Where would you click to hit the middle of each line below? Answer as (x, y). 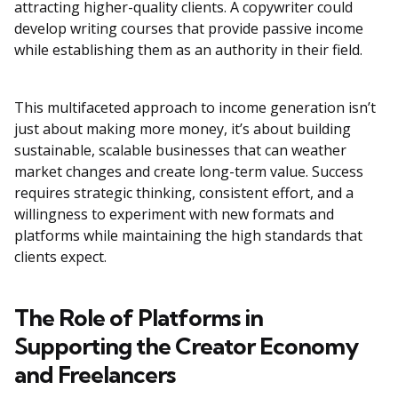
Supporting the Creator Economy (186, 346)
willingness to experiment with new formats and (174, 215)
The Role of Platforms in (139, 318)
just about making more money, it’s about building (183, 129)
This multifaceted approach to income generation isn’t (195, 108)
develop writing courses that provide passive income (189, 29)
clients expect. (60, 257)
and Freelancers (95, 375)
